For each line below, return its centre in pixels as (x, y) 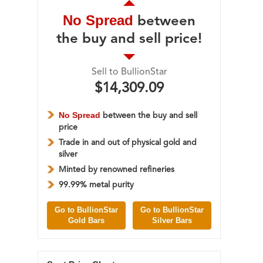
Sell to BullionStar (129, 72)
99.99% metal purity (96, 185)
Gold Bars (87, 220)
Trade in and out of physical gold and (128, 142)
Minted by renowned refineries (117, 169)
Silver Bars (172, 220)
